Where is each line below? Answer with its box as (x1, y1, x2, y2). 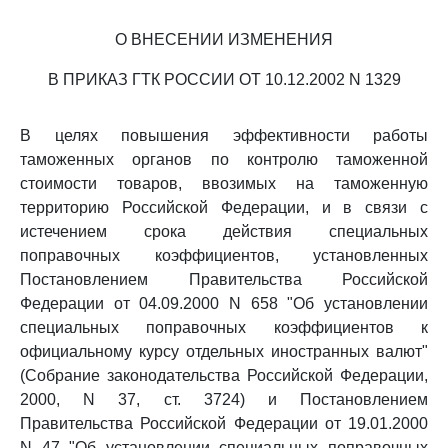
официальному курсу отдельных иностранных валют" (20, 343, 428, 360)
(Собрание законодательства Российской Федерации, (20, 367, 428, 384)
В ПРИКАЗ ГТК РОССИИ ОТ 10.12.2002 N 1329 (47, 71, 401, 88)
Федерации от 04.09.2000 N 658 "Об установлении (20, 295, 428, 312)
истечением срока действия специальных (20, 223, 428, 240)
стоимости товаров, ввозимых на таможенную (20, 175, 428, 192)
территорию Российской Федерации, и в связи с (20, 199, 428, 216)
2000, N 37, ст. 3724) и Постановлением (20, 391, 428, 408)
